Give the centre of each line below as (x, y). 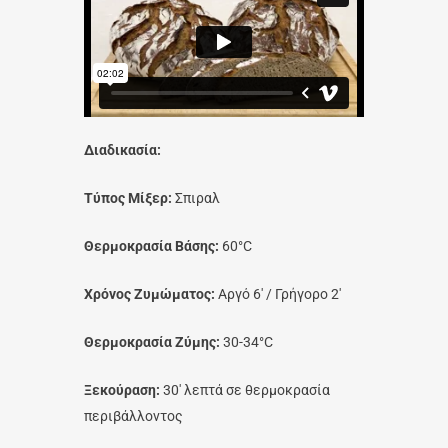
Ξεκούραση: (122, 390)
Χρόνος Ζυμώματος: (149, 294)
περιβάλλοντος (133, 416)
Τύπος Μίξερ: (128, 198)
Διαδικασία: (122, 150)
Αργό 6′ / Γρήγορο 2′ (278, 294)
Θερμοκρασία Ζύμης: (152, 342)
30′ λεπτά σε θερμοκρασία (245, 390)
